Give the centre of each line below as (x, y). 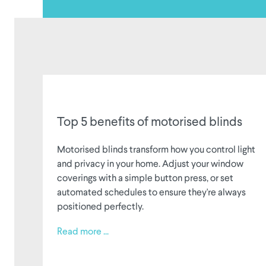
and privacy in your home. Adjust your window (150, 163)
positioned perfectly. (100, 205)
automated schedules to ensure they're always (151, 191)
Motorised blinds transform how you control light (156, 148)
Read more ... (83, 232)
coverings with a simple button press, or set (145, 177)
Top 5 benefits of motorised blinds (150, 122)
